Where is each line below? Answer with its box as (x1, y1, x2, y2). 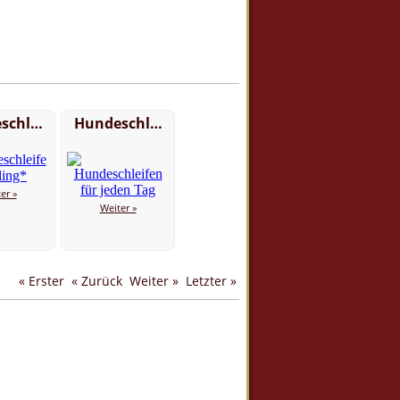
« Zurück (71, 272, 122, 289)
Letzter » (186, 272, 237, 289)
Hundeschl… (73, 113, 162, 133)
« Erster (19, 272, 64, 289)
